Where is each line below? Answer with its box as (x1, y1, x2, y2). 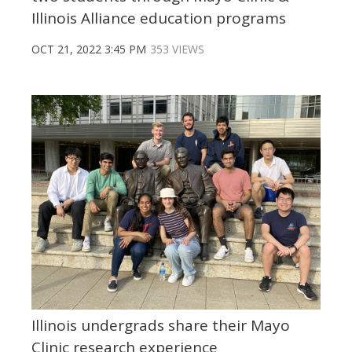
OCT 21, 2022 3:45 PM (31, 42, 146, 57)
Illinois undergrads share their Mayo (31, 315, 290, 336)
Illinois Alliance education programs (31, 8, 286, 29)
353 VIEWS (150, 42, 204, 57)
